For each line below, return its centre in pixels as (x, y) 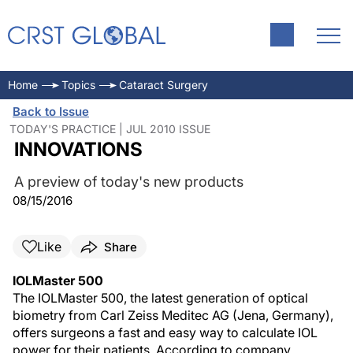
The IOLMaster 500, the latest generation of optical (160, 298)
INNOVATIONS (78, 149)
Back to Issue (51, 111)
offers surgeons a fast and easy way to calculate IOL (165, 333)
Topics (78, 85)
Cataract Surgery (163, 85)
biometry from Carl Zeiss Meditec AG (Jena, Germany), (173, 315)
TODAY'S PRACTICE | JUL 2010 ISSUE (110, 129)
